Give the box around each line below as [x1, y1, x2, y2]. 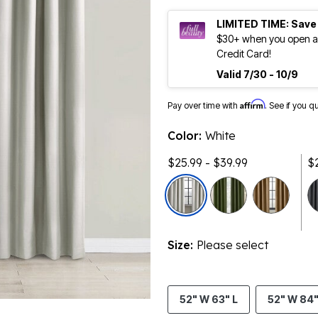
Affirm [240, 99, 265, 110]
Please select [197, 238, 268, 253]
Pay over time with [168, 100, 240, 111]
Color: [168, 128, 205, 143]
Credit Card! [216, 48, 271, 60]
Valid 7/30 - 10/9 [216, 68, 298, 81]
